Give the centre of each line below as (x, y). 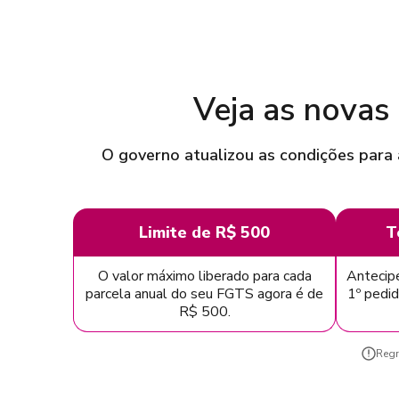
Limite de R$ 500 (204, 232)
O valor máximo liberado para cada (204, 276)
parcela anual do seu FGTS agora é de (204, 293)
